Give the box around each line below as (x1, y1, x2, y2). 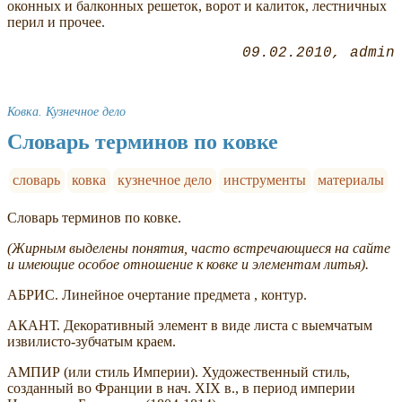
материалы (317, 172, 384, 188)
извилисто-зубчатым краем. (7, 334, 176, 350)
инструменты (223, 172, 306, 188)
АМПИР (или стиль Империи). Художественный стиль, (7, 364, 350, 380)
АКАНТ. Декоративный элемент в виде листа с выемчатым (7, 318, 372, 334)
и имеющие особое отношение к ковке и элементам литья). (7, 257, 369, 273)
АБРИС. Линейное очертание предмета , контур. (7, 287, 307, 303)
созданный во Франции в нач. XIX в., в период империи (7, 380, 355, 397)
